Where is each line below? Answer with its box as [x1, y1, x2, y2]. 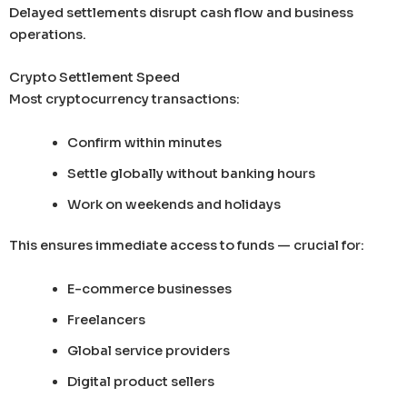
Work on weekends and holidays [66, 195, 281, 213]
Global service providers [66, 342, 230, 359]
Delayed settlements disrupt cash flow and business [9, 4, 353, 21]
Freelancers [66, 311, 145, 328]
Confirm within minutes [66, 134, 222, 151]
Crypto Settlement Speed [9, 69, 180, 86]
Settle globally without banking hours [66, 164, 315, 182]
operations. [9, 25, 86, 43]
